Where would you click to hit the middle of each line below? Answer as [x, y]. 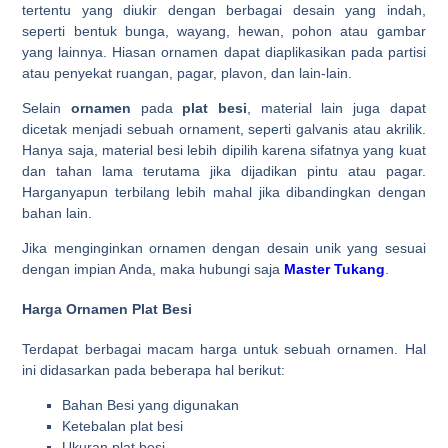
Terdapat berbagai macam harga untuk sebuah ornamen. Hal [224, 348]
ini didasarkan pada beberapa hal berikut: [154, 369]
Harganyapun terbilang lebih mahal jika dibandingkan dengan [224, 192]
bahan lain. [57, 213]
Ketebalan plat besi [123, 425]
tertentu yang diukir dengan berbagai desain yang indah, [224, 10]
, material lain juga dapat [336, 108]
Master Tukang [335, 269]
